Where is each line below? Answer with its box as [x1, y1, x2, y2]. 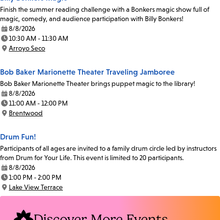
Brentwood [9, 109, 43, 117]
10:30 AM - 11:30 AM [9, 34, 68, 43]
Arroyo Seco [9, 44, 45, 53]
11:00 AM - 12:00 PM [9, 99, 68, 108]
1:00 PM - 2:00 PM [9, 173, 61, 182]
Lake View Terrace [9, 183, 63, 192]
